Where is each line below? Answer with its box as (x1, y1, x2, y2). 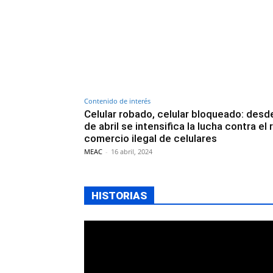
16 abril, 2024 (111, 146, 152, 156)
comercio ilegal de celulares (84, 132, 217, 144)
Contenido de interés (84, 96, 151, 105)
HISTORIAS (91, 189, 147, 202)
